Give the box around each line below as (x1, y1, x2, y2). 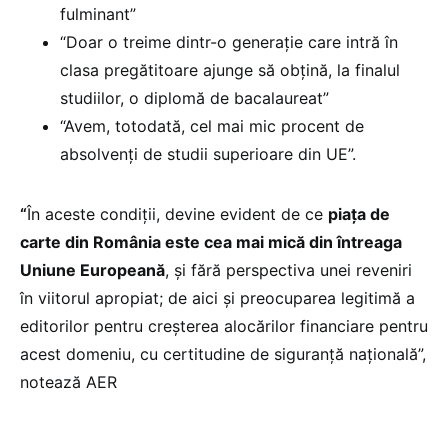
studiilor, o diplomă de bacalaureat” (60, 87, 329, 108)
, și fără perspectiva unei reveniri (165, 259, 412, 280)
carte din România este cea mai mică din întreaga (20, 231, 402, 252)
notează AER (20, 371, 117, 392)
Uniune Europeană (20, 259, 165, 280)
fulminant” (60, 3, 136, 24)
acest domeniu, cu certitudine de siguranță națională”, (20, 343, 426, 364)
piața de (328, 203, 390, 224)
